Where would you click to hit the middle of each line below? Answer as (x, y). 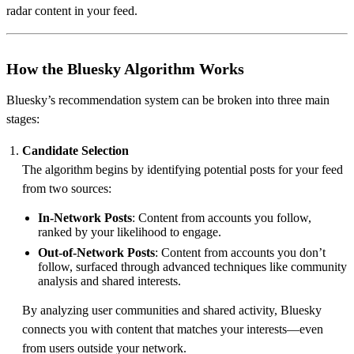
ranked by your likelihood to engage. (130, 232)
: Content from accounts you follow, (222, 217)
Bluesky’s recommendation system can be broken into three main (168, 100)
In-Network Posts (85, 217)
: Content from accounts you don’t (240, 252)
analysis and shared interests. (109, 281)
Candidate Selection (75, 150)
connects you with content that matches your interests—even (173, 329)
